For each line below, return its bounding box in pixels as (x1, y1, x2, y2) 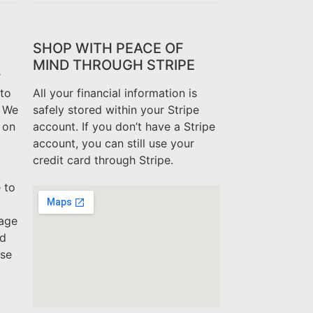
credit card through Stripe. (32, 153, 173, 168)
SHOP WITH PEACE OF (32, 40, 184, 57)
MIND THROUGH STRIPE (32, 57, 195, 74)
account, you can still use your (32, 136, 194, 151)
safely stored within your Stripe (32, 103, 199, 117)
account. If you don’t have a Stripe (32, 119, 215, 134)
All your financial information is (32, 86, 197, 101)
